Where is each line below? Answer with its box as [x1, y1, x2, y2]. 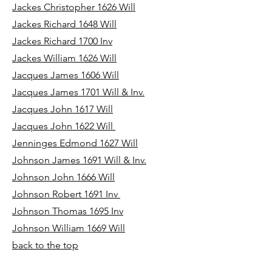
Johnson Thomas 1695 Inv [12, 205, 123, 217]
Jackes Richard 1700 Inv [12, 35, 112, 47]
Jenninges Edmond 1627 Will [12, 137, 138, 149]
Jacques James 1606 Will [12, 69, 119, 81]
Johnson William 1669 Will [12, 222, 125, 234]
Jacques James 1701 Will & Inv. [12, 86, 144, 98]
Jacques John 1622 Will [12, 120, 115, 132]
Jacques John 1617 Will [12, 103, 113, 115]
